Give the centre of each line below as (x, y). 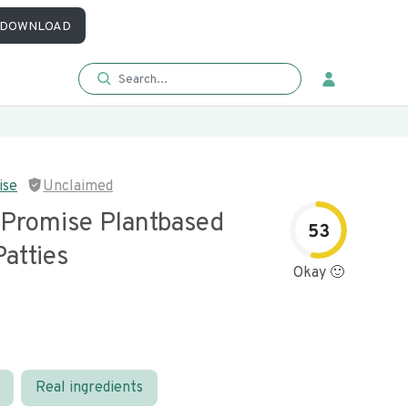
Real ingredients (89, 388)
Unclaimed (78, 187)
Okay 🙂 (318, 273)
